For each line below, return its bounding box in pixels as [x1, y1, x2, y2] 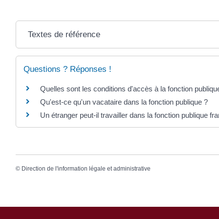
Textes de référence [28, 29, 101, 39]
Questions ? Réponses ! [23, 64, 111, 74]
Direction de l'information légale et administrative [22, 165, 151, 173]
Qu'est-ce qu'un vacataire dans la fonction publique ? [40, 97, 208, 106]
